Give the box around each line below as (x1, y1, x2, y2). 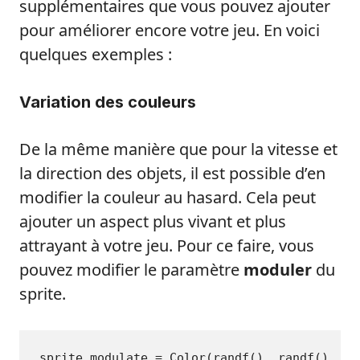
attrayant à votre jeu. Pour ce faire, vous (19, 235, 314, 257)
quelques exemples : (19, 43, 172, 66)
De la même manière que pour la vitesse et (19, 138, 337, 161)
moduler (243, 259, 312, 281)
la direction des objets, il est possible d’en (19, 162, 325, 185)
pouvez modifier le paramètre (19, 259, 243, 281)
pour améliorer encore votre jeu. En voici (19, 19, 320, 42)
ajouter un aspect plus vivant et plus (19, 211, 286, 233)
